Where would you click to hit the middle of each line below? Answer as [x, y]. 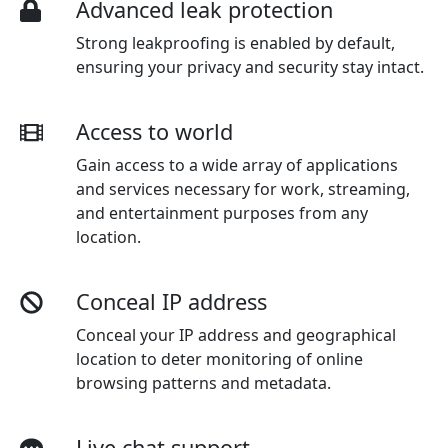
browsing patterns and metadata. [203, 382]
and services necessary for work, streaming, [243, 188]
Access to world [154, 131]
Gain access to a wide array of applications [237, 164]
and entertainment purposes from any [222, 212]
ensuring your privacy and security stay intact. [250, 66]
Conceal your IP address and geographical [236, 334]
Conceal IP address [171, 301]
